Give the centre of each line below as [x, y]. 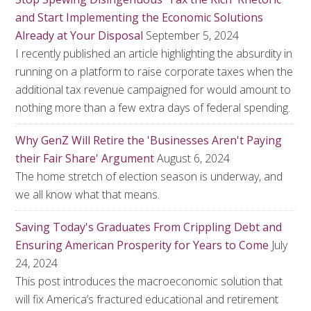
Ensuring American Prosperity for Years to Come [142, 245]
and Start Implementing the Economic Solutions [140, 17]
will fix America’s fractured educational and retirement [147, 299]
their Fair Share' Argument [85, 158]
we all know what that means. [88, 194]
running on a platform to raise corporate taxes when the [154, 72]
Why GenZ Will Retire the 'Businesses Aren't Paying [149, 140]
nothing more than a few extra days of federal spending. [153, 108]
